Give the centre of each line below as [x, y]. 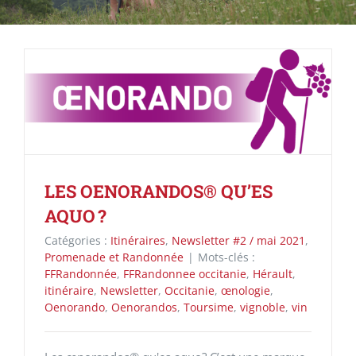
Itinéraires [138, 241]
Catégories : [77, 241]
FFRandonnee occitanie [185, 274]
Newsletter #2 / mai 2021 [238, 241]
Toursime [209, 308]
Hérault [273, 274]
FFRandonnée [81, 274]
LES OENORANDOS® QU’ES [159, 192]
